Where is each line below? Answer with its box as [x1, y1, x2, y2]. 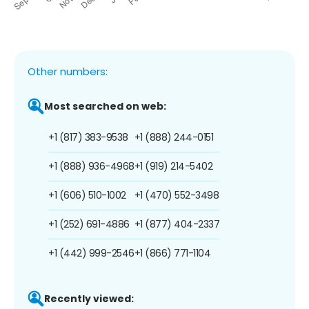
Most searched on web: [44, 99, 166, 113]
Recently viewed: [44, 291, 134, 306]
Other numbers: [28, 63, 108, 79]
